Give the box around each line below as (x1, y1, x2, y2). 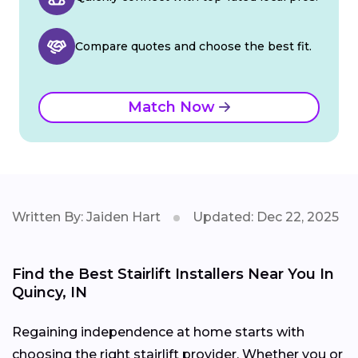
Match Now (128, 97, 219, 116)
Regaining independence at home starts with (12, 324, 304, 340)
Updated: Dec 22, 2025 (193, 209, 339, 225)
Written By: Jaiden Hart (12, 209, 161, 225)
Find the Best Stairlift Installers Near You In (12, 265, 334, 283)
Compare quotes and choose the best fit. (75, 38, 312, 54)
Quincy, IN (12, 283, 87, 301)
